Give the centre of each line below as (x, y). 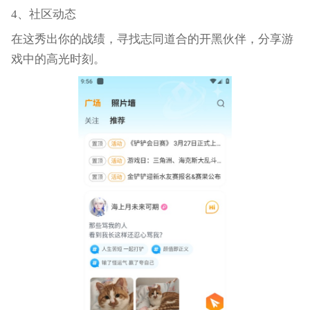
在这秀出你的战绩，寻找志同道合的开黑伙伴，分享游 (152, 39)
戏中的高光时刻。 (58, 60)
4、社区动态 (43, 15)
